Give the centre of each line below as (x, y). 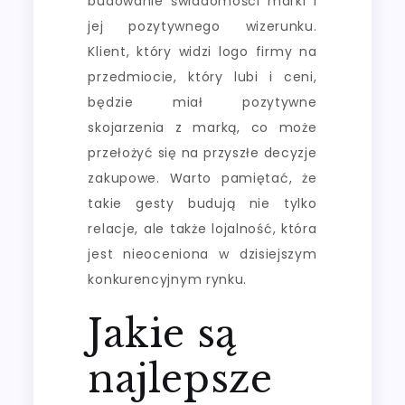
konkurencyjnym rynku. (168, 279)
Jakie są (163, 333)
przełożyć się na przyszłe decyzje (202, 152)
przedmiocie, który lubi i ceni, (202, 76)
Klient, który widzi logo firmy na (202, 51)
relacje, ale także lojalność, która (202, 228)
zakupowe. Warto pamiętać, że (202, 178)
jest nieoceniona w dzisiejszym (202, 254)
